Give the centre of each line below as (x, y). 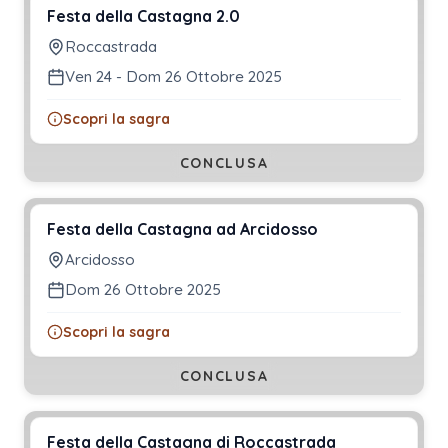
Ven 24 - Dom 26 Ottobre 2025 (173, 76)
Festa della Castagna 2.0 (143, 15)
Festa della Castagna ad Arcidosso (182, 228)
